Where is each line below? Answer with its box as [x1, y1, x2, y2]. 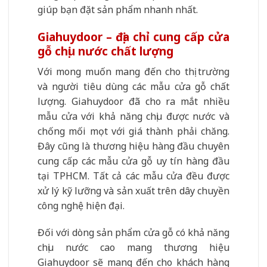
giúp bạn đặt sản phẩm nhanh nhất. [38, 3, 198, 17]
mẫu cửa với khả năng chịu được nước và [38, 109, 229, 123]
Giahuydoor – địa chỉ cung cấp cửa [38, 28, 229, 45]
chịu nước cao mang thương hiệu [38, 241, 229, 254]
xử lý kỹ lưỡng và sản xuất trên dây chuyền [38, 184, 229, 197]
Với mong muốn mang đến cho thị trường [38, 64, 229, 78]
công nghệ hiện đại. [38, 198, 125, 212]
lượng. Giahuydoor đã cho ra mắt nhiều [38, 94, 229, 108]
